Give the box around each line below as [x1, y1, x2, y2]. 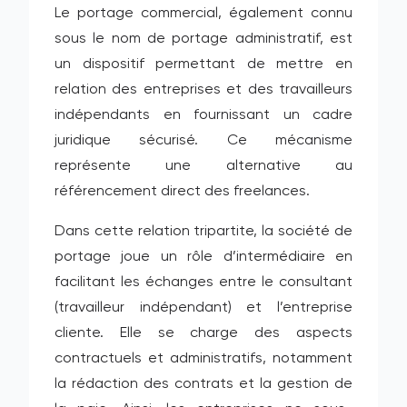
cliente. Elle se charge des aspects [55, 326, 352, 341]
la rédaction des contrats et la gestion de [55, 377, 352, 392]
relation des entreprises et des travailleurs [55, 83, 352, 97]
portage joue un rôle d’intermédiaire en [55, 250, 352, 264]
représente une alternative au [55, 159, 352, 174]
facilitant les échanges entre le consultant [55, 275, 352, 290]
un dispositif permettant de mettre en [55, 57, 352, 72]
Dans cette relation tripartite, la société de [55, 224, 352, 239]
